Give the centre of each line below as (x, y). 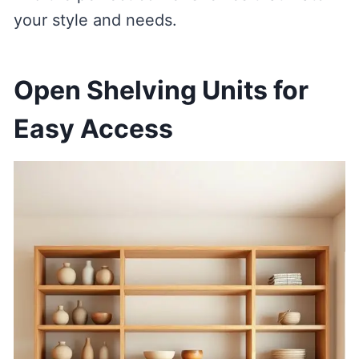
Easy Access (93, 129)
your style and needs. (95, 20)
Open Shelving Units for (161, 91)
